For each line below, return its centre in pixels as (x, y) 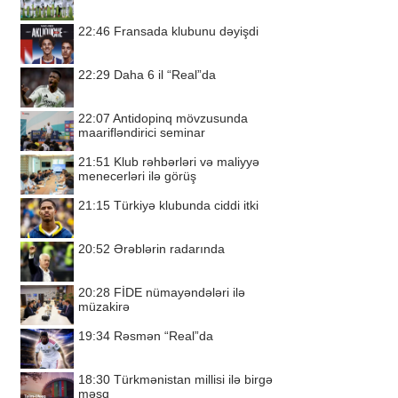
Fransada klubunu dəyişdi (186, 31)
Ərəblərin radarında (169, 249)
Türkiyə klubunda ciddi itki (186, 205)
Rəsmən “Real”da (163, 336)
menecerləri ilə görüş (137, 176)
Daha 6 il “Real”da (165, 75)
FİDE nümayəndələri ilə (179, 292)
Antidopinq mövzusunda (180, 118)
